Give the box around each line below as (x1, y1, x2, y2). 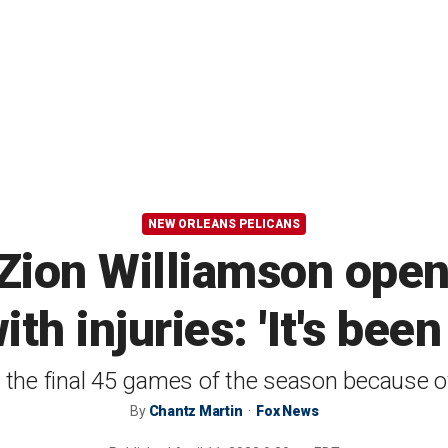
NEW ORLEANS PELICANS (148, 217, 300, 232)
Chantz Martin (148, 403, 243, 420)
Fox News (256, 403, 319, 420)
